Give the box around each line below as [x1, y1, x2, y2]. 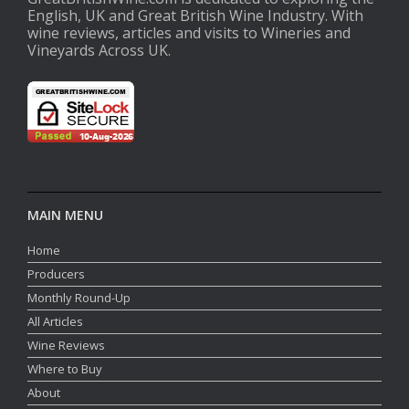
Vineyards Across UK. [27, 40, 171, 60]
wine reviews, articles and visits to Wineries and [27, 23, 351, 43]
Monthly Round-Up [27, 289, 131, 306]
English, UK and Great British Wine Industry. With [27, 5, 363, 26]
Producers [27, 266, 85, 282]
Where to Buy [27, 361, 102, 377]
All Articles [27, 313, 83, 330]
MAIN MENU [27, 206, 103, 224]
